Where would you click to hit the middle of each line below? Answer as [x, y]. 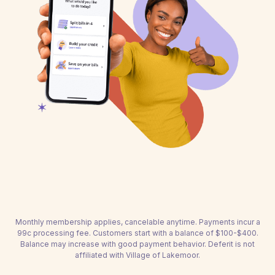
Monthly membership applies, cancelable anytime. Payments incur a [137, 222]
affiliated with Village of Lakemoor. [137, 255]
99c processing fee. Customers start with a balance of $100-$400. [137, 233]
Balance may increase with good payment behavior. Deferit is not [137, 244]
